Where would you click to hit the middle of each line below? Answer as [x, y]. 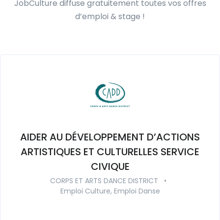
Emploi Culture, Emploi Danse [110, 191]
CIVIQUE [110, 166]
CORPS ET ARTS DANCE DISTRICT [104, 180]
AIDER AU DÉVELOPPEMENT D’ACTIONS [110, 137]
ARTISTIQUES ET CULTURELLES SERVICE [110, 151]
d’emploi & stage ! [110, 16]
